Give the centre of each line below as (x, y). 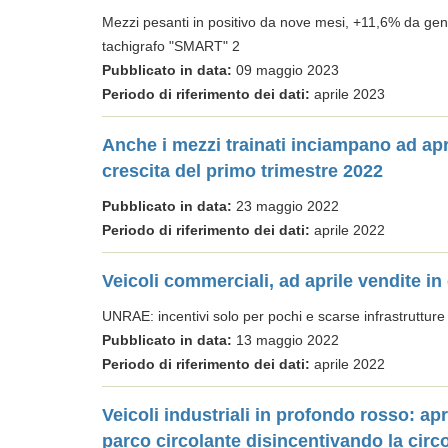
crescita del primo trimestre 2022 (242, 171)
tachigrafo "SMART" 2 (171, 46)
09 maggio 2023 (285, 70)
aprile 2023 (347, 94)
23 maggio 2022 (285, 206)
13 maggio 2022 (285, 340)
